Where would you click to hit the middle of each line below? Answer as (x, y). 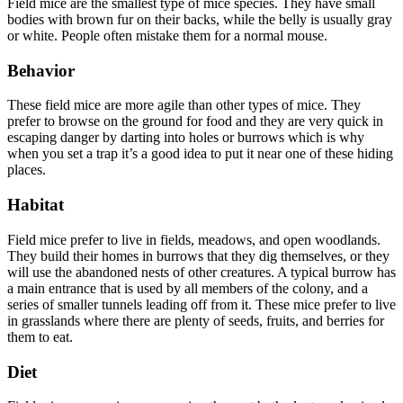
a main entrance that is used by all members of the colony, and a (188, 288)
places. (27, 170)
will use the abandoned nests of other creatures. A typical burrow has (201, 272)
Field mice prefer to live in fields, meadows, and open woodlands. (194, 239)
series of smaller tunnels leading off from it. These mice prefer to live (201, 304)
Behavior (41, 70)
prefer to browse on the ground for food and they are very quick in (195, 121)
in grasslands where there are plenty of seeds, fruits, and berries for (196, 320)
